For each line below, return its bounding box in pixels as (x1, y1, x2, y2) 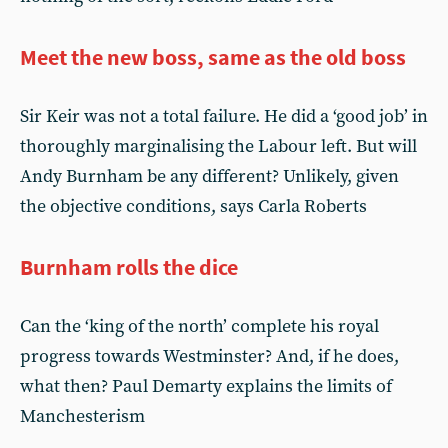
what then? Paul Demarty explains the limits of (20, 375, 392, 398)
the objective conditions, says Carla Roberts (20, 195, 367, 218)
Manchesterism (20, 405, 145, 428)
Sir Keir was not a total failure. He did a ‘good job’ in (20, 105, 428, 128)
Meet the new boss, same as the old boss (20, 43, 406, 71)
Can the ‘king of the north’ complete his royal (20, 315, 379, 338)
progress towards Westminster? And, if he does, (20, 345, 399, 368)
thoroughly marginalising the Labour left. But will (20, 135, 417, 158)
